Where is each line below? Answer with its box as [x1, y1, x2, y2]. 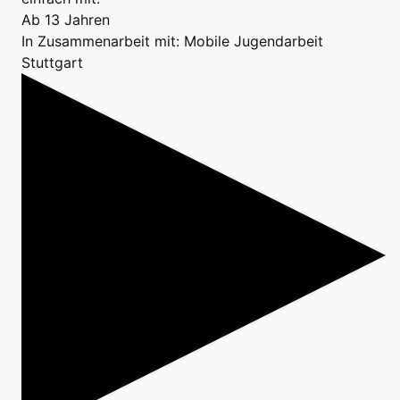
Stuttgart [21, 54, 83, 72]
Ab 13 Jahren [21, 11, 110, 29]
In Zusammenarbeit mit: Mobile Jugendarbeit [21, 32, 323, 51]
